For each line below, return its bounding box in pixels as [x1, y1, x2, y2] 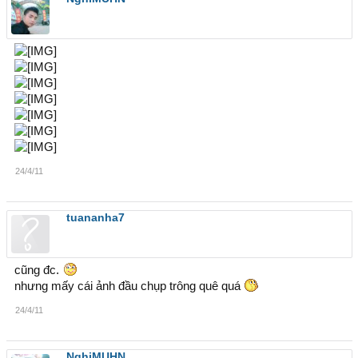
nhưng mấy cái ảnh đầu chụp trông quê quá [14, 280, 244, 292]
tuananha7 [66, 211, 125, 224]
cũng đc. [14, 264, 62, 276]
